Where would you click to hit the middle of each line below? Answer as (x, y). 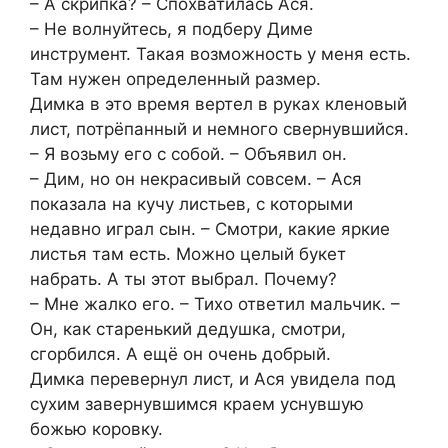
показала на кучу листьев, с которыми (191, 203)
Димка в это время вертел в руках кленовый (218, 103)
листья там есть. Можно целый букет (188, 253)
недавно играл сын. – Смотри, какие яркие (210, 228)
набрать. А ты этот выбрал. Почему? (183, 278)
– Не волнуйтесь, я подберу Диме (171, 28)
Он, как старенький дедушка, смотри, (188, 328)
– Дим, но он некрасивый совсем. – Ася (196, 178)
